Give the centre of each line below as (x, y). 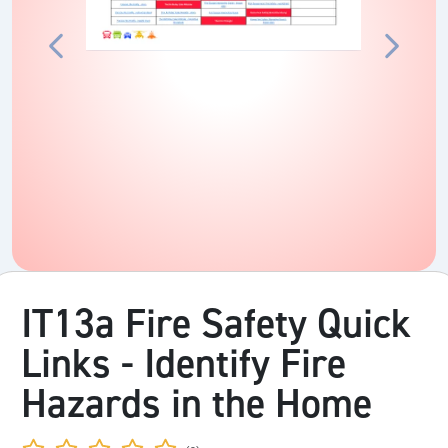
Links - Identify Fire (183, 364)
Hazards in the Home (196, 404)
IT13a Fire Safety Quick (216, 324)
